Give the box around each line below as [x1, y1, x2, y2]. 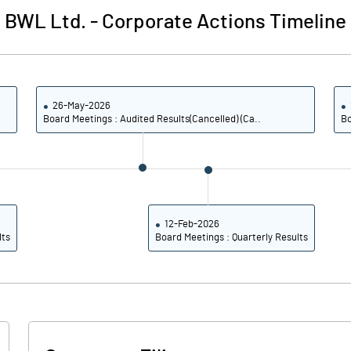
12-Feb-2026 [164, 219, 219, 230]
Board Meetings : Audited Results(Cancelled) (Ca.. [43, 114, 262, 125]
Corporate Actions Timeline [102, 12, 346, 32]
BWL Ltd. [5, 12, 86, 32]
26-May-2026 [52, 101, 111, 111]
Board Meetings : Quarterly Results [154, 233, 308, 243]
